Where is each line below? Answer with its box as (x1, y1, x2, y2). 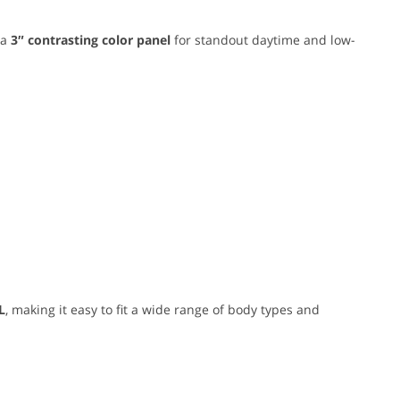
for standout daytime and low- (171, 31, 355, 49)
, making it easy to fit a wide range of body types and (5, 301, 320, 319)
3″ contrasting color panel (11, 31, 171, 49)
